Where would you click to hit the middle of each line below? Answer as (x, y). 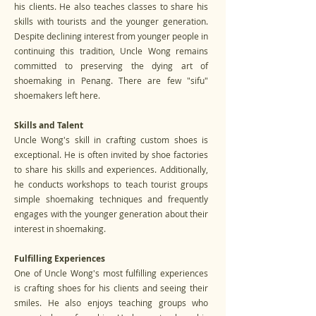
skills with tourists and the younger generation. (111, 21)
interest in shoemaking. (60, 229)
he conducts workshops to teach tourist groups (111, 184)
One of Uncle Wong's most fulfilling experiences (111, 273)
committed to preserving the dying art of (111, 66)
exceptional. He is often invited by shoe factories (111, 154)
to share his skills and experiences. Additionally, (111, 169)
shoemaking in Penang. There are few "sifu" (111, 80)
